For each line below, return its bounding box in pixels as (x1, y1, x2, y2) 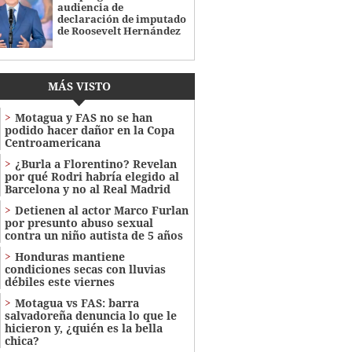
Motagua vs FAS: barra (14, 295, 139, 311)
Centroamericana (4, 135, 101, 151)
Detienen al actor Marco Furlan (14, 203, 189, 218)
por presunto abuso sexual (4, 215, 153, 231)
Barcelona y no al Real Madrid (4, 181, 170, 197)
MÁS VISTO (47, 79, 111, 94)
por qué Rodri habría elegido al (4, 169, 179, 185)
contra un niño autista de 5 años (4, 228, 183, 244)
